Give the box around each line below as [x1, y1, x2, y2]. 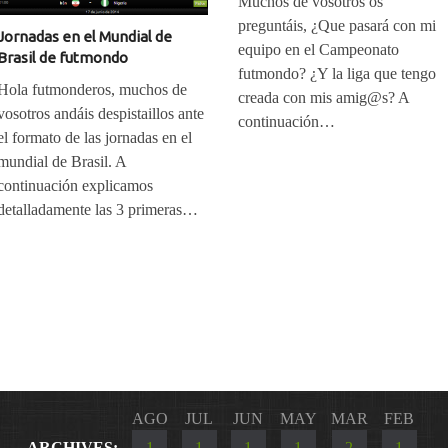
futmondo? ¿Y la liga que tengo [238, 65, 437, 82]
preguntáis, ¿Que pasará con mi [238, 17, 437, 34]
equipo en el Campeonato [238, 41, 400, 58]
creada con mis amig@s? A [238, 89, 410, 106]
